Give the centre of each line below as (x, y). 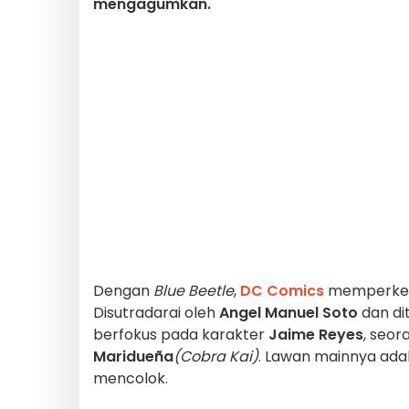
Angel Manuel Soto (288, 313)
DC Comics (282, 291)
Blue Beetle (194, 291)
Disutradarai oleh (156, 313)
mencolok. (131, 378)
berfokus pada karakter (181, 335)
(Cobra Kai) (216, 357)
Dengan (123, 291)
